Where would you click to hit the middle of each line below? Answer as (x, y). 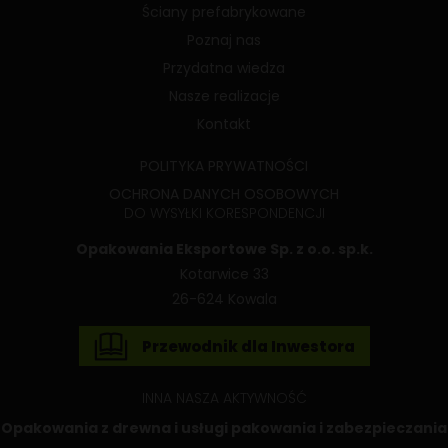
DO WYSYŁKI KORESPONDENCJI (224, 212)
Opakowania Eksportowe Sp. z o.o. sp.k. (224, 249)
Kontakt (224, 123)
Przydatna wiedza (224, 67)
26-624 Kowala (224, 299)
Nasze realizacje (224, 95)
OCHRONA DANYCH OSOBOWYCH (224, 193)
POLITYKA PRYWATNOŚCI (224, 165)
